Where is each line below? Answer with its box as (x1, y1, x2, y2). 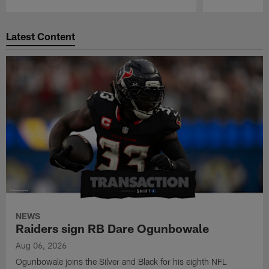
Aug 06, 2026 (16, 240, 67, 250)
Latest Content (6, 30, 76, 43)
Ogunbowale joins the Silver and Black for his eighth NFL (16, 256, 227, 267)
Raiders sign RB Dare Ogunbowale (16, 220, 210, 235)
